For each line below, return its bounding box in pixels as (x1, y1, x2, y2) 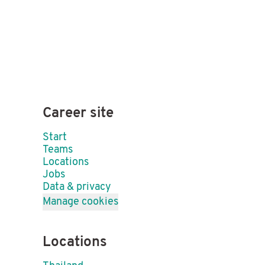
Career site (43, 106, 114, 121)
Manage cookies (43, 196, 118, 208)
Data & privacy (43, 182, 111, 193)
